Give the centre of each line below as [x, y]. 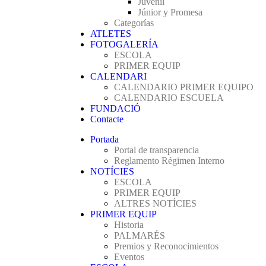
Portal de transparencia [156, 150]
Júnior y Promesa [170, 12]
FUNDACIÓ [115, 108]
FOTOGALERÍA [124, 44]
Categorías [134, 23]
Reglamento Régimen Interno [169, 161]
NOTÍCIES [112, 171]
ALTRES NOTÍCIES [155, 203]
